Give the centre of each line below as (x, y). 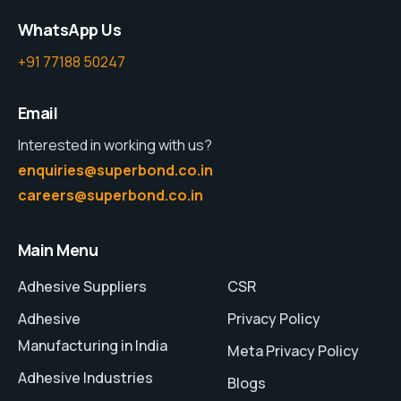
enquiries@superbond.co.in (115, 171)
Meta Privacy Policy (293, 351)
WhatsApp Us (70, 30)
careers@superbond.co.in (111, 196)
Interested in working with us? (115, 145)
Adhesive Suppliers (82, 287)
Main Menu (58, 250)
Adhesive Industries (85, 378)
